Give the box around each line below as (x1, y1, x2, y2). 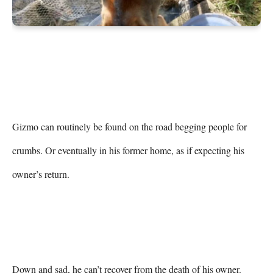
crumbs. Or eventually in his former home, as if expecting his (12, 143, 244, 157)
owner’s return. (12, 167, 69, 180)
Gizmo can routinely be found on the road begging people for (12, 119, 247, 133)
